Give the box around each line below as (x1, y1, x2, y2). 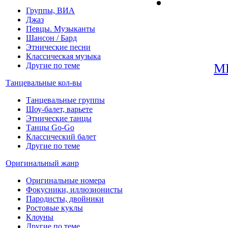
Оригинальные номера (26, 176, 105, 185)
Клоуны (26, 212, 53, 221)
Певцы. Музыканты (26, 24, 95, 33)
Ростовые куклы (26, 203, 83, 212)
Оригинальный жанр (6, 158, 79, 167)
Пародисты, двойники (26, 194, 104, 203)
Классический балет (26, 132, 96, 141)
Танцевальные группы (26, 95, 105, 104)
